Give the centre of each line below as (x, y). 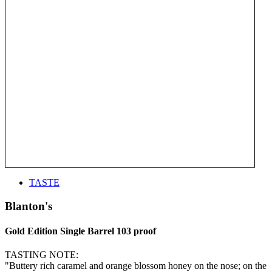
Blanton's (29, 206)
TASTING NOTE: (42, 255)
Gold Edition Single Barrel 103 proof (80, 231)
